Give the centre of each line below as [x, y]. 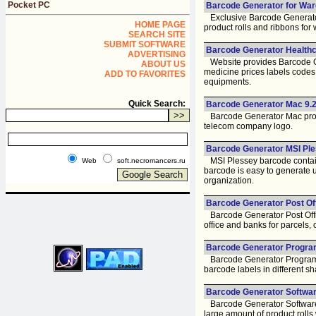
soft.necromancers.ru [151, 160]
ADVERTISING [157, 54]
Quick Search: [157, 104]
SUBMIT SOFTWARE [145, 44]
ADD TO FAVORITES [145, 74]
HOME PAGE [160, 25]
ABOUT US [163, 64]
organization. [229, 180]
